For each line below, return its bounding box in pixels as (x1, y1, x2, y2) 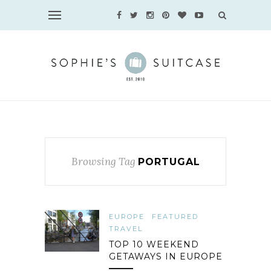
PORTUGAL (137, 156, 200, 168)
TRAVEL (109, 224, 143, 233)
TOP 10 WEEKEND (109, 239, 199, 250)
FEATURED (152, 212, 198, 221)
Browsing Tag (71, 155, 135, 168)
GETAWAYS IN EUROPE (109, 251, 223, 262)
